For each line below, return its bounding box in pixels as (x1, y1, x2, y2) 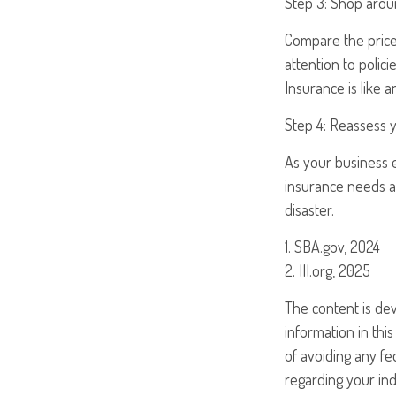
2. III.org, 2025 (285, 261, 370, 280)
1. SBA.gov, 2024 (285, 237, 380, 256)
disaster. (285, 200, 334, 219)
